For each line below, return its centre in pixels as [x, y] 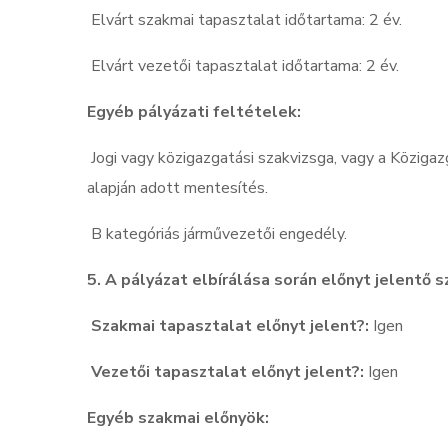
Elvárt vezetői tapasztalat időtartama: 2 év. [247, 66]
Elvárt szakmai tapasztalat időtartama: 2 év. [248, 20]
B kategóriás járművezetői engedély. [221, 234]
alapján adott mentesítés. [181, 188]
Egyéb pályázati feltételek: [194, 112]
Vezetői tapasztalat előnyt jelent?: [227, 372]
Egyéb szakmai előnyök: [178, 418]
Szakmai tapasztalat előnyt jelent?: [230, 326]
